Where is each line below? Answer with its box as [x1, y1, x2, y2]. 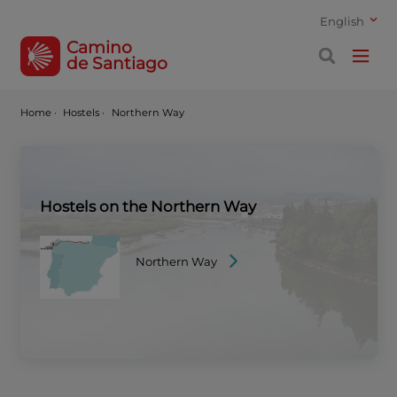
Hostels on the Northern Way [40, 197, 256, 215]
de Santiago [66, 53, 167, 74]
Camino [66, 37, 132, 58]
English [320, 14, 368, 28]
